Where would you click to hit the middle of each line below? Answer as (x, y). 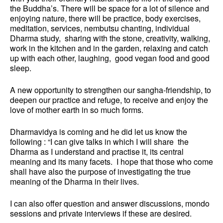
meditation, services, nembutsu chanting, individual (100, 28)
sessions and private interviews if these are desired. (101, 214)
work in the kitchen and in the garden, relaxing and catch (109, 48)
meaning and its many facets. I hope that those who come (111, 162)
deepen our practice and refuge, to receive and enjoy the (109, 100)
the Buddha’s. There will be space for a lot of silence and (110, 8)
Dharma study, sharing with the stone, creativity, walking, (110, 38)
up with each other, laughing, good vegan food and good (110, 58)
